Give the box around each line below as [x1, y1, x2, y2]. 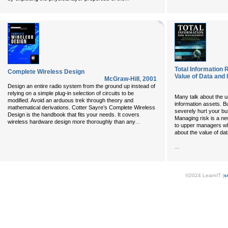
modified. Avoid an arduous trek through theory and [8, 97, 133, 103]
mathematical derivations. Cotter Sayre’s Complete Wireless [8, 104, 155, 110]
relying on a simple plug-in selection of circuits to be [8, 90, 134, 96]
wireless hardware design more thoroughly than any [8, 119, 135, 125]
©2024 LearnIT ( [185, 173, 224, 178]
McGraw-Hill [104, 75, 139, 82]
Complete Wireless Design [8, 68, 84, 75]
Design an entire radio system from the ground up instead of [8, 83, 155, 89]
